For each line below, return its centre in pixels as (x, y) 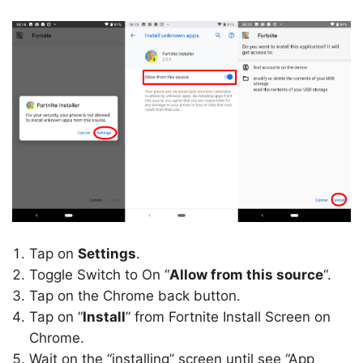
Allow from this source (246, 275)
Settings (107, 254)
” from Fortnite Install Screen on (228, 317)
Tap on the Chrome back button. (135, 296)
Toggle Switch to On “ (99, 275)
